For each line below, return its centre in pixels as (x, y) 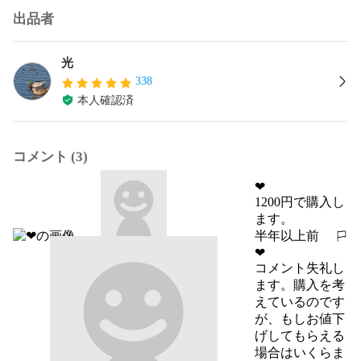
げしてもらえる (300, 335)
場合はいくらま (300, 352)
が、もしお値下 (300, 318)
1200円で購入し (300, 201)
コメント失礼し (300, 268)
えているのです (300, 301)
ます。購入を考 (300, 284)
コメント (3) (50, 156)
